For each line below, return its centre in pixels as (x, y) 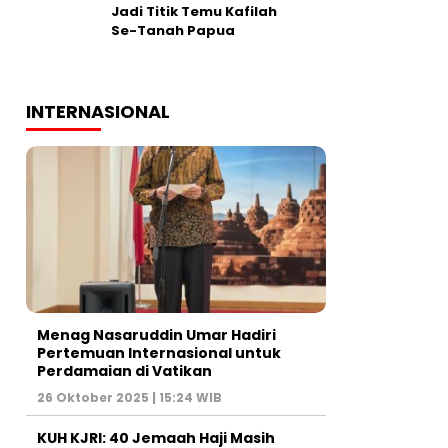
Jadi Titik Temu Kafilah (194, 11)
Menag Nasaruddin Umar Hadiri (156, 334)
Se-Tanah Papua (173, 30)
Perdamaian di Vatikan (124, 370)
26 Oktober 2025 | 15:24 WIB (129, 397)
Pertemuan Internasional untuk (159, 352)
